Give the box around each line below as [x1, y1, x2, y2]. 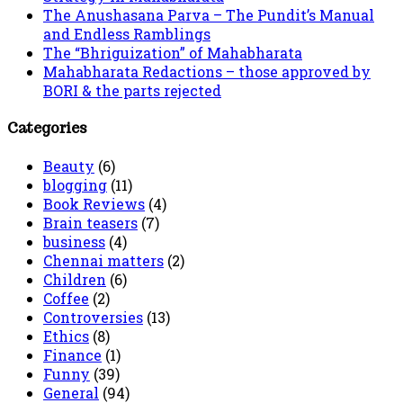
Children [43, 270, 106, 290]
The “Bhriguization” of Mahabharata [43, 42, 302, 62]
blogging [43, 175, 107, 195]
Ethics [43, 327, 89, 346]
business [43, 232, 105, 252]
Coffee [43, 289, 89, 309]
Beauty [43, 157, 94, 176]
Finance [43, 345, 102, 365]
